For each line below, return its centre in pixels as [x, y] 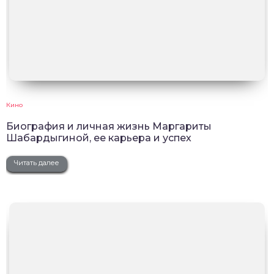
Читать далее [37, 162]
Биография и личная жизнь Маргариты [109, 126]
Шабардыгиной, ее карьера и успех [99, 138]
